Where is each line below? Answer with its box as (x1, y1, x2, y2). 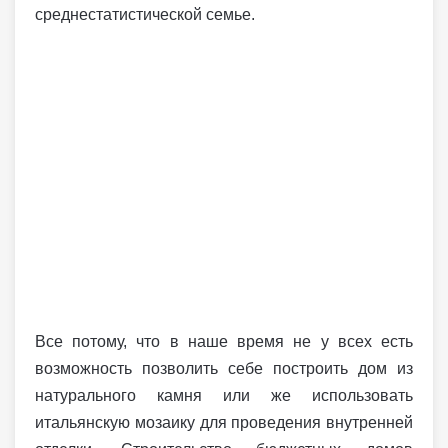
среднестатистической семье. (35, 6, 255, 23)
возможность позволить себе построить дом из (35, 360, 413, 377)
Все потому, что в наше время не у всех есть (35, 333, 413, 350)
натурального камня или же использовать (35, 387, 413, 404)
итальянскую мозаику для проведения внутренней (35, 414, 413, 431)
